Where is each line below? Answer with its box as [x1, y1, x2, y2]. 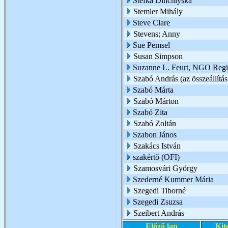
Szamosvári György [133, 164, 197, 173]
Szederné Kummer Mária [133, 175, 214, 184]
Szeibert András [133, 209, 186, 217]
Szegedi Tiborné [133, 186, 186, 195]
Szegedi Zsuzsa [133, 197, 183, 206]
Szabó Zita [133, 108, 167, 117]
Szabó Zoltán [133, 119, 176, 128]
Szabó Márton [133, 97, 179, 105]
